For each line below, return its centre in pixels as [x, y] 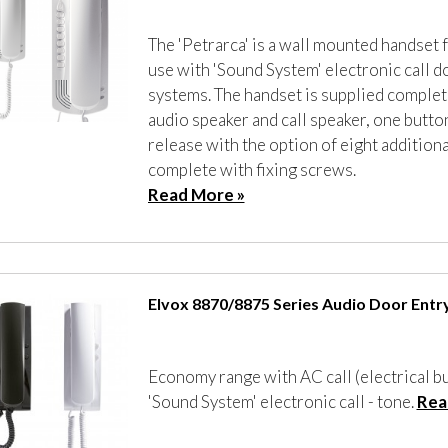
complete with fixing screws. [251, 170]
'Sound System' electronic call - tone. [282, 402]
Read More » [196, 195]
